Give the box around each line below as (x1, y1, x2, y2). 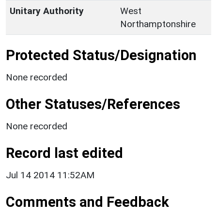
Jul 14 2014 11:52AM (6, 169, 94, 181)
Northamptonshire (120, 18, 196, 30)
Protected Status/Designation (6, 46, 197, 63)
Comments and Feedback (6, 193, 169, 210)
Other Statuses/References (6, 95, 180, 112)
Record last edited (6, 144, 123, 161)
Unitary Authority (10, 5, 84, 16)
